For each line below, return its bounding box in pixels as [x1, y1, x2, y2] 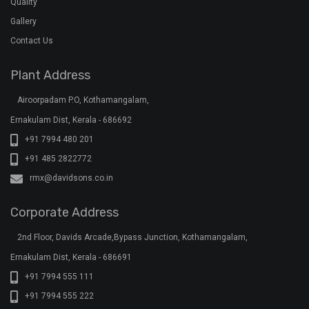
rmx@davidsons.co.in [30, 173, 113, 183]
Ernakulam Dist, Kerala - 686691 [10, 252, 132, 262]
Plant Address [10, 68, 90, 83]
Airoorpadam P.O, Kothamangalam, [17, 95, 149, 106]
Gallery [10, 17, 37, 27]
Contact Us [10, 36, 53, 46]
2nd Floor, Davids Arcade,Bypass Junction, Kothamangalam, [17, 232, 248, 243]
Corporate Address [10, 205, 119, 221]
